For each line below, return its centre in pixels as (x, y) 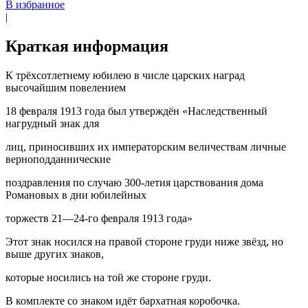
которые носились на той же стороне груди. (110, 277)
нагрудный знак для (52, 123)
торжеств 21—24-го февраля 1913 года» (99, 218)
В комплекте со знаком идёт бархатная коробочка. (123, 300)
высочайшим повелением (66, 87)
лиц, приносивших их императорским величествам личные (146, 146)
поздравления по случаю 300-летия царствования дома (134, 182)
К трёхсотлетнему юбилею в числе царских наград (125, 75)
